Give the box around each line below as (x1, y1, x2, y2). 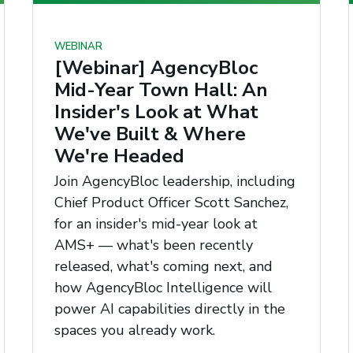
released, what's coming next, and (54, 256, 273, 276)
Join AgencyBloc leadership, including (54, 171, 295, 191)
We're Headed (54, 143, 184, 169)
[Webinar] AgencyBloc (54, 55, 258, 81)
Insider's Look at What (54, 99, 258, 125)
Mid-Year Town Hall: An (54, 77, 268, 103)
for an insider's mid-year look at (54, 214, 258, 233)
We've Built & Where (54, 121, 246, 147)
